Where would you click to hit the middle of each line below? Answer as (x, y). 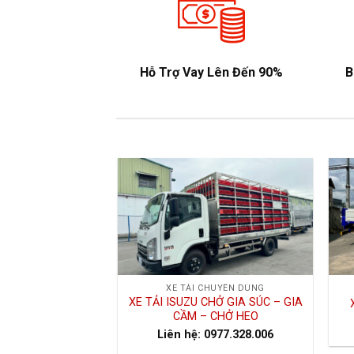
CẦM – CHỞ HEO (215, 317)
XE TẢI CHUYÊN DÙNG (215, 288)
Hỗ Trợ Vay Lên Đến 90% (211, 73)
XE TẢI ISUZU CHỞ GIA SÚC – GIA (215, 303)
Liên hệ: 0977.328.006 (216, 334)
